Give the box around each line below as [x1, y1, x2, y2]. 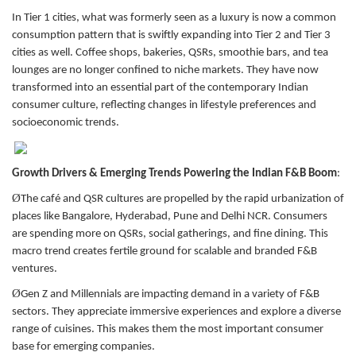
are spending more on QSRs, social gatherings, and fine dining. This [12, 227, 328, 240]
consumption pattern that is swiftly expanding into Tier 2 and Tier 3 [12, 29, 331, 41]
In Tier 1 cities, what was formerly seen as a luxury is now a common [12, 11, 336, 24]
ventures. [12, 262, 57, 275]
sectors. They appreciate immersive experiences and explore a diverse [12, 305, 341, 318]
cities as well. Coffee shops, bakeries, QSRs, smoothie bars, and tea [12, 46, 328, 59]
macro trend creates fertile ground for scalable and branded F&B [12, 245, 317, 257]
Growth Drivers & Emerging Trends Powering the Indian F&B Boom [12, 167, 337, 180]
